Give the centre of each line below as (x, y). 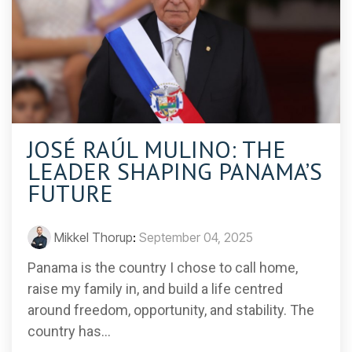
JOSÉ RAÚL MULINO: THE (157, 149)
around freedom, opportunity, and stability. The (171, 310)
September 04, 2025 (196, 238)
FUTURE (70, 193)
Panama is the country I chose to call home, (163, 268)
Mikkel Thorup (93, 238)
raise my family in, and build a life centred (155, 289)
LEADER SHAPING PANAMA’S (175, 171)
